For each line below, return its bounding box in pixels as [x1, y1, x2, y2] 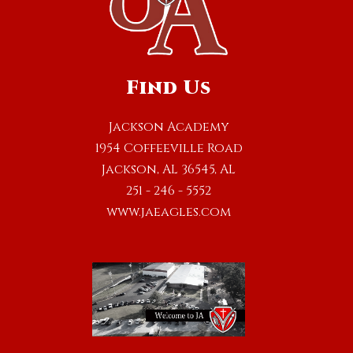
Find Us [126, 76, 211, 102]
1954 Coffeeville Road [95, 139, 243, 158]
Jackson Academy [108, 118, 229, 136]
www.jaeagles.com [106, 203, 231, 221]
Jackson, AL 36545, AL [102, 161, 236, 179]
